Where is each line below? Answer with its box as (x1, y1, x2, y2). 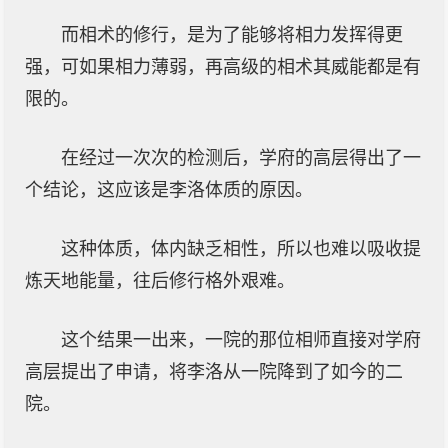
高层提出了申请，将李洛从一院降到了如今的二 (25, 362, 403, 382)
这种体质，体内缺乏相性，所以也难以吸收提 (61, 239, 421, 259)
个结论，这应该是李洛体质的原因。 (25, 180, 313, 200)
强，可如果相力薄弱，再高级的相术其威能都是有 (25, 57, 421, 77)
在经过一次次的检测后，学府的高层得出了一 (61, 148, 421, 168)
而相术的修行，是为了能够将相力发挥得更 (61, 25, 403, 45)
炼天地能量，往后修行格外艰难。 (25, 271, 295, 291)
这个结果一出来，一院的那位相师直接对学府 (61, 330, 421, 350)
